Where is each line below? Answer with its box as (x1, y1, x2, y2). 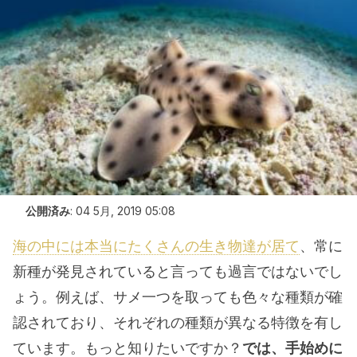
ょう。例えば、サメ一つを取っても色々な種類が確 (13, 288, 343, 305)
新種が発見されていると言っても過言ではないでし (13, 263, 343, 280)
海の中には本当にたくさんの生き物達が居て (13, 237, 300, 254)
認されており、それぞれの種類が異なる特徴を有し (13, 314, 343, 331)
